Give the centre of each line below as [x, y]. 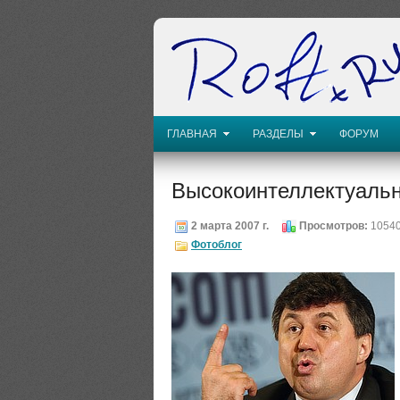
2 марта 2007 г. [229, 226]
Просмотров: [332, 226]
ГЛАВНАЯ [192, 134]
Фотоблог [217, 245]
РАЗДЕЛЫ [278, 134]
